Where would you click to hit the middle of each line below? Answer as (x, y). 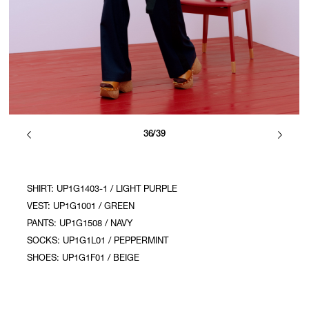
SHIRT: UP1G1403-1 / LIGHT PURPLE (102, 190)
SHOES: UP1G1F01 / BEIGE (83, 259)
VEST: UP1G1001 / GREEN (81, 208)
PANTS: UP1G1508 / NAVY (80, 225)
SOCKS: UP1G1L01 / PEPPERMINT (98, 242)
